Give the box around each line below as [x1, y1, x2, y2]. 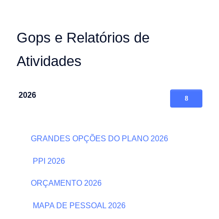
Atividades [17, 53, 82, 69]
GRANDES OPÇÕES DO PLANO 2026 [29, 134, 168, 143]
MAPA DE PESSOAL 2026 [29, 201, 126, 210]
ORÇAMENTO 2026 [29, 179, 102, 188]
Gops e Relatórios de [17, 29, 150, 45]
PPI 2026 [29, 156, 65, 165]
